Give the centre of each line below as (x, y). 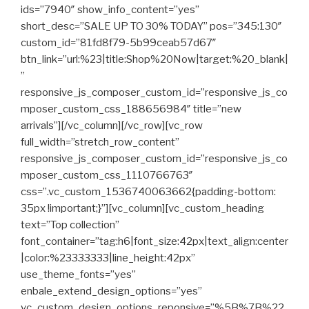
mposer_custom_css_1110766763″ (107, 175)
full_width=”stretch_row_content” (100, 142)
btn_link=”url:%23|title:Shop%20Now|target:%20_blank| (154, 59)
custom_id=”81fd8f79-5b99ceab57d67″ (119, 43)
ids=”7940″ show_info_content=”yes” (110, 10)
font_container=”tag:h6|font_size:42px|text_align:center (154, 241)
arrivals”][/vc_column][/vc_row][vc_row (112, 126)
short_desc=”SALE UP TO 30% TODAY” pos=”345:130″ (151, 26)
